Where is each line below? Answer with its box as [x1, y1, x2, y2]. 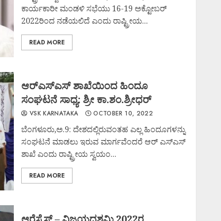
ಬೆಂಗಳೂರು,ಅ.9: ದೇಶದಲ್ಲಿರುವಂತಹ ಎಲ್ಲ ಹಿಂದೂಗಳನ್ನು [21, 124, 186, 135]
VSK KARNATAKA [27, 109, 78, 118]
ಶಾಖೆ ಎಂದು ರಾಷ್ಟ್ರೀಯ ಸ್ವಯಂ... [21, 148, 117, 159]
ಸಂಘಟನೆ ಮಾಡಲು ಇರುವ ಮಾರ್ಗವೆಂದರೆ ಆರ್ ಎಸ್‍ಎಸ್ [21, 136, 186, 147]
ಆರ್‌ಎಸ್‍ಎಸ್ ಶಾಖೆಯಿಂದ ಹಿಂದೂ [21, 79, 148, 92]
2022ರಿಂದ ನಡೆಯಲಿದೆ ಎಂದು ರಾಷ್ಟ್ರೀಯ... [21, 15, 148, 26]
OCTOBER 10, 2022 [91, 109, 153, 118]
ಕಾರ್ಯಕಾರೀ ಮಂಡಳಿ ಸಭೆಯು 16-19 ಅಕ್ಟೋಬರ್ [21, 3, 167, 14]
